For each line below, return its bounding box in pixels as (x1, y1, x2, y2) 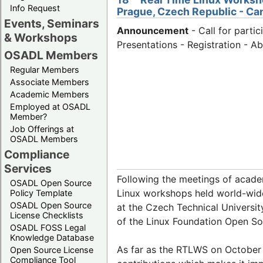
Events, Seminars (4, 16, 99, 31)
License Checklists (10, 210, 83, 220)
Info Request (10, 2, 60, 13)
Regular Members (10, 64, 79, 75)
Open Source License (10, 244, 93, 255)
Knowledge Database (10, 232, 94, 242)
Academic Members (10, 89, 89, 99)
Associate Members (10, 76, 89, 87)
